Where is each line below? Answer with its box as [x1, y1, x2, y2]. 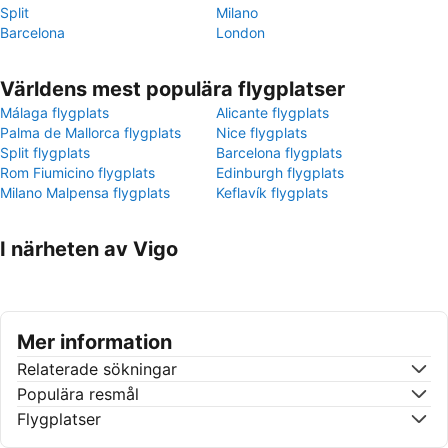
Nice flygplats [216, 124, 307, 141]
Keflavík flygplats [216, 184, 328, 201]
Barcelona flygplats [216, 144, 342, 161]
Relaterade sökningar [17, 359, 177, 379]
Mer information [17, 330, 172, 354]
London [216, 24, 265, 41]
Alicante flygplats [216, 104, 329, 121]
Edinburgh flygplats [216, 164, 344, 181]
